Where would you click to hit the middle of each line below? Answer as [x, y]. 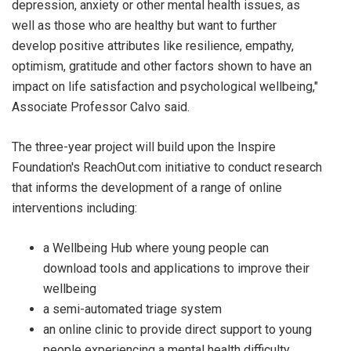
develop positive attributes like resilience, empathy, [153, 46]
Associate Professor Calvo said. [101, 107]
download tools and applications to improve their [176, 268]
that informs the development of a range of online [147, 188]
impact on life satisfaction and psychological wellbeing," [165, 87]
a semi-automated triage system [132, 309]
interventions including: [74, 208]
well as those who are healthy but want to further [144, 25]
